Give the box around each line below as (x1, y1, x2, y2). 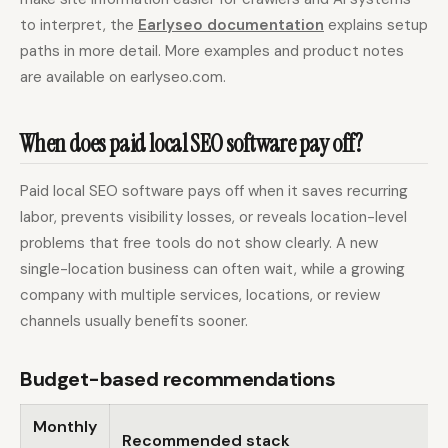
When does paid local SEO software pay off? (20, 128, 363, 160)
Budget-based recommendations (20, 366, 335, 393)
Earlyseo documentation (138, 14, 324, 35)
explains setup (324, 14, 428, 35)
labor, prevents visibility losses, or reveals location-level (20, 207, 407, 228)
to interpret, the (20, 14, 138, 35)
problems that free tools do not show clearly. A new (20, 233, 378, 254)
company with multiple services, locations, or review (20, 285, 380, 306)
